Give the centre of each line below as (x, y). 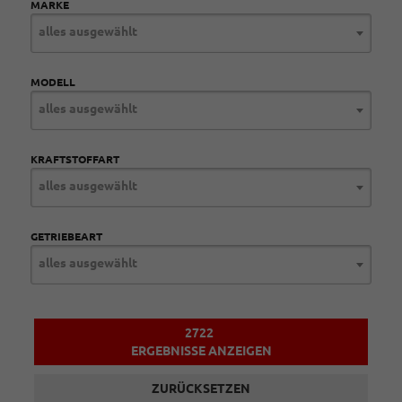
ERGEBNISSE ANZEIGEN (201, 351)
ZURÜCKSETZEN (201, 389)
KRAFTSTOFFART (75, 160)
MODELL (53, 83)
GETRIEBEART (66, 237)
